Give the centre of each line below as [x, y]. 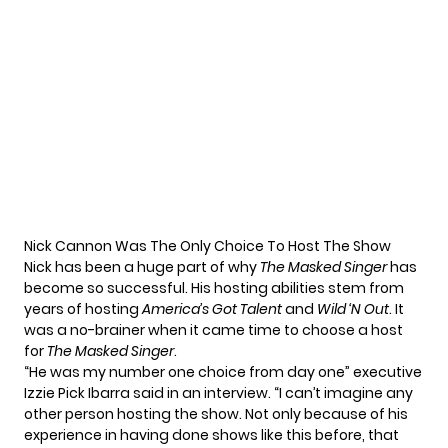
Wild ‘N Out [353, 309]
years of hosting [83, 309]
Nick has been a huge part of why [142, 267]
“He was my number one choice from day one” [188, 372]
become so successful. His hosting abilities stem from [214, 288]
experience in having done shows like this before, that [211, 435]
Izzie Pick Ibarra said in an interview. [147, 393]
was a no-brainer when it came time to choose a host [213, 330]
